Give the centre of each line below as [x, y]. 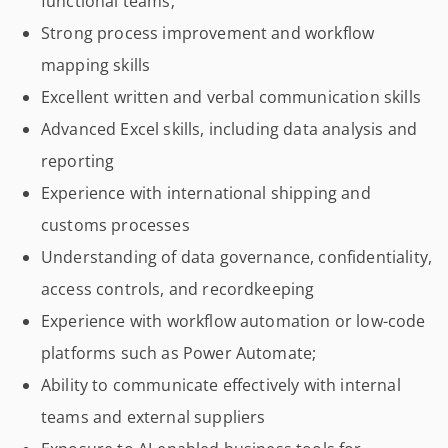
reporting [78, 161]
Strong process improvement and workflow [208, 33]
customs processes [115, 225]
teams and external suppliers [153, 417]
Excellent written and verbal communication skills [231, 97]
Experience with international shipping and [206, 193]
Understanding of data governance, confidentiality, [237, 257]
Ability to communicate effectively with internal [221, 385]
